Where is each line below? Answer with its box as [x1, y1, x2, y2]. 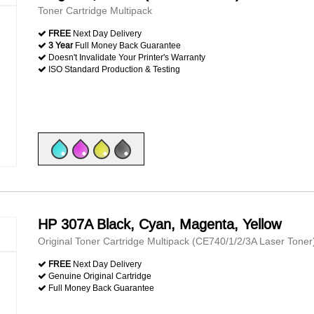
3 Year [48, 40, 73, 50]
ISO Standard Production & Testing [46, 64, 180, 74]
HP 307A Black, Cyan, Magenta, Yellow [38, 216, 281, 232]
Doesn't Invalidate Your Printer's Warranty [46, 52, 205, 62]
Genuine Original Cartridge [46, 271, 151, 281]
